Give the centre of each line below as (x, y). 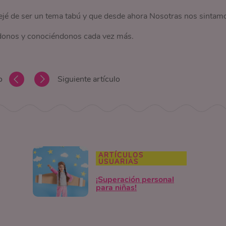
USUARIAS (119, 162)
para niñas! (117, 188)
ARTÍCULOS (121, 156)
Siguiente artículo (89, 79)
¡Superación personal (135, 180)
